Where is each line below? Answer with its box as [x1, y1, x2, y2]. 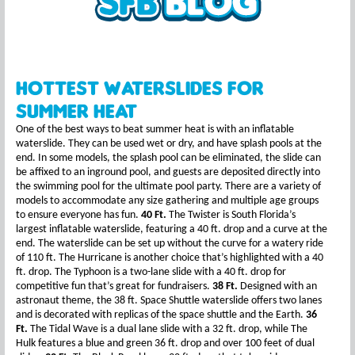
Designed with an [238, 281, 317, 292]
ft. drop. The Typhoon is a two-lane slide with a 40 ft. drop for [16, 266, 286, 278]
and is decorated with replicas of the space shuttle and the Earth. [16, 309, 306, 321]
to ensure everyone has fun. [16, 209, 141, 221]
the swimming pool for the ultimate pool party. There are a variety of [16, 181, 321, 193]
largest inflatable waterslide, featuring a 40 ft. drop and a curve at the [16, 223, 327, 235]
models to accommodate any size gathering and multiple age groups [16, 195, 319, 207]
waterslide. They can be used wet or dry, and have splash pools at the [16, 138, 322, 150]
